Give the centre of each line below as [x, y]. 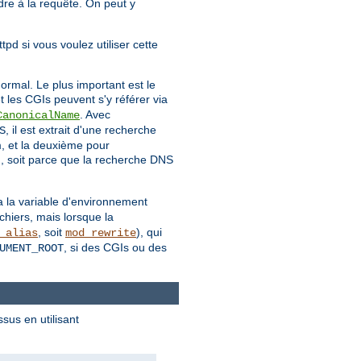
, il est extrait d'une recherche [81, 130]
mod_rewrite [101, 233]
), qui [149, 232]
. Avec [95, 115]
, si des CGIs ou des [115, 248]
